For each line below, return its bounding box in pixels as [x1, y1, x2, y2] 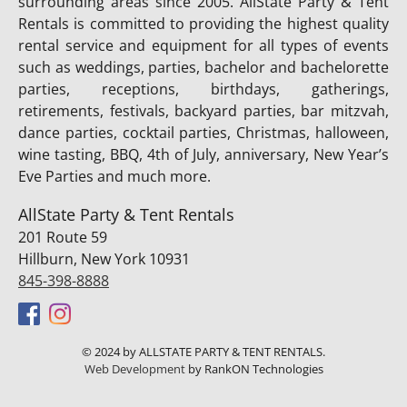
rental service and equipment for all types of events [18, 35, 389, 56]
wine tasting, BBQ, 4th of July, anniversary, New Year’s [18, 144, 389, 165]
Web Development [84, 361, 185, 378]
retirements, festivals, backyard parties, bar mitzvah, [18, 101, 389, 122]
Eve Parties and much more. [18, 166, 211, 187]
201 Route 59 [18, 226, 107, 247]
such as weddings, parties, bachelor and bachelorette [18, 57, 389, 78]
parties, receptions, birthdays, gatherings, [18, 79, 389, 100]
